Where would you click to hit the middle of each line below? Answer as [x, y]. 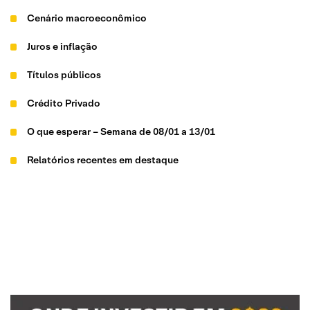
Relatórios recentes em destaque [103, 160]
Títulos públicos [64, 75]
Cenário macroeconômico [87, 18]
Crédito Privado [64, 103]
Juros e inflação [63, 46]
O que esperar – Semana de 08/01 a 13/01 [121, 131]
